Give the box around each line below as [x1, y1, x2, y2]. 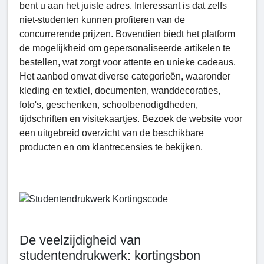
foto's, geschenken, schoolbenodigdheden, [19, 100, 198, 110]
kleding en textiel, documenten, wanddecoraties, [19, 85, 220, 96]
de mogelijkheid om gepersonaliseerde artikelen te [19, 43, 230, 54]
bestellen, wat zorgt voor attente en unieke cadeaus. [19, 57, 236, 68]
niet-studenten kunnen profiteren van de [19, 15, 185, 25]
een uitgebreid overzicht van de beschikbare [19, 128, 204, 138]
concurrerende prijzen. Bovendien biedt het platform [19, 29, 235, 39]
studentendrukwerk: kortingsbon [19, 247, 200, 263]
